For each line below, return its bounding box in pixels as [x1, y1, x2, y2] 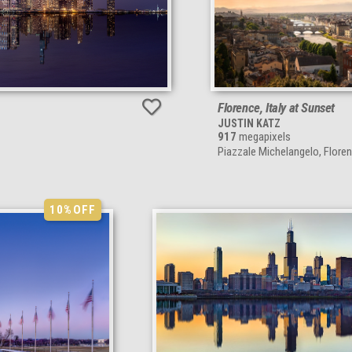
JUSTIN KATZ [218, 116, 280, 130]
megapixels [236, 129, 291, 144]
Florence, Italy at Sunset [218, 99, 335, 115]
